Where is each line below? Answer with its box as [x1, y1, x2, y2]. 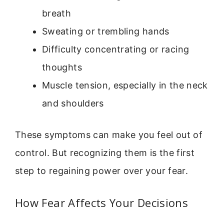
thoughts [42, 61, 82, 72]
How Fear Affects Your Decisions [15, 195, 188, 210]
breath [42, 7, 71, 18]
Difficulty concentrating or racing [42, 43, 189, 54]
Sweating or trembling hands [42, 25, 169, 36]
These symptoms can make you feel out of [15, 129, 203, 140]
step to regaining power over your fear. [15, 165, 188, 176]
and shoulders [42, 97, 104, 108]
